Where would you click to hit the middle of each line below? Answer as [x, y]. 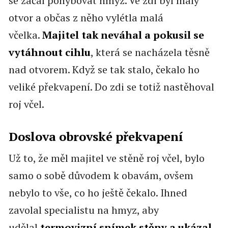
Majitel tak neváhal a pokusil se [123, 35]
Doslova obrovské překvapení [96, 136]
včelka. [25, 35]
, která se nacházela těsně [150, 52]
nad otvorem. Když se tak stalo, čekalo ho [104, 70]
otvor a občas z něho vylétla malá [86, 18]
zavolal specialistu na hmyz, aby [83, 210]
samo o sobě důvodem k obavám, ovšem [101, 176]
